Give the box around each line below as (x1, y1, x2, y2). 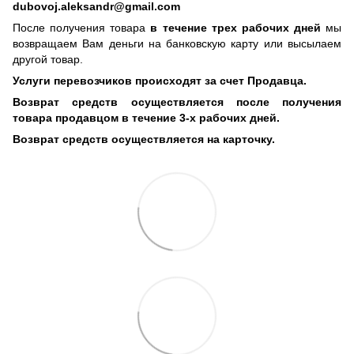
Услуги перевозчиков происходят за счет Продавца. (13, 73, 307, 87)
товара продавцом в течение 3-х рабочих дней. (13, 111, 280, 124)
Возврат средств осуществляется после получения (13, 95, 341, 108)
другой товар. (13, 52, 83, 66)
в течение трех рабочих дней (150, 21, 326, 34)
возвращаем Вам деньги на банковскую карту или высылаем (13, 36, 341, 50)
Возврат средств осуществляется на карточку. (13, 132, 275, 145)
